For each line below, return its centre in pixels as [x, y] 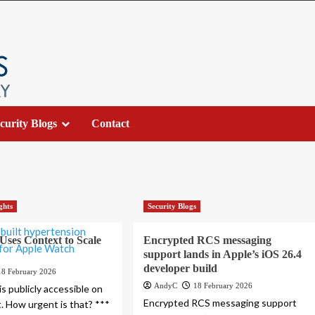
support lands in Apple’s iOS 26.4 [223, 255]
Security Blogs [172, 206]
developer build [181, 269]
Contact [110, 124]
